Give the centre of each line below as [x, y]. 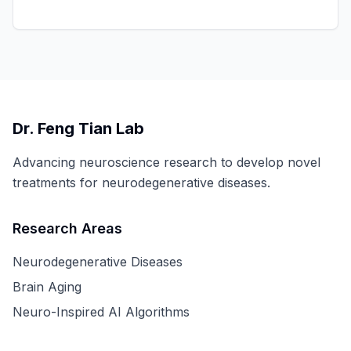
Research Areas [67, 228]
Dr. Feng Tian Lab [78, 128]
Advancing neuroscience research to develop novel [166, 162]
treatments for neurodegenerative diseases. [141, 183]
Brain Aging [47, 287]
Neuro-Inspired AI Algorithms [101, 312]
